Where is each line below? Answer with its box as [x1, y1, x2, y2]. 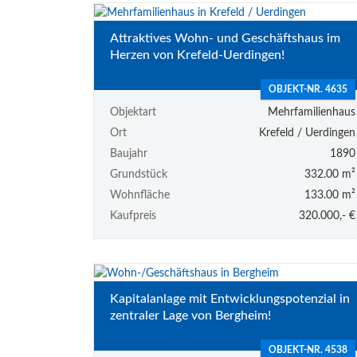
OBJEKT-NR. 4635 [268, 84, 347, 95]
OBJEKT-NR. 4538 [268, 345, 347, 355]
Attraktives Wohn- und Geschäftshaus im [110, 31, 340, 45]
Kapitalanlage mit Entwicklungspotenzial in [110, 292, 350, 306]
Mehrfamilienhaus [267, 107, 355, 119]
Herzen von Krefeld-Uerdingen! [110, 48, 284, 61]
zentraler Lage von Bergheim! [110, 309, 271, 323]
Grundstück [110, 169, 167, 181]
